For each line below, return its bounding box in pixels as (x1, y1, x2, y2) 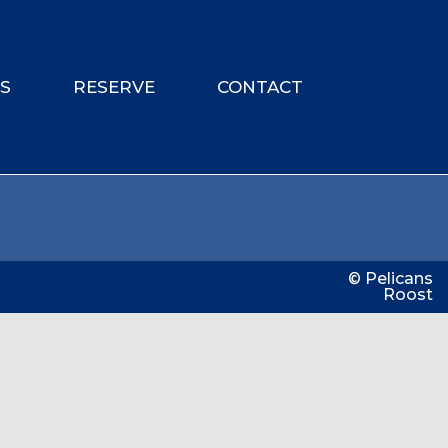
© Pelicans (348, 269, 434, 289)
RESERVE (73, 77, 156, 98)
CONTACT (217, 77, 304, 98)
